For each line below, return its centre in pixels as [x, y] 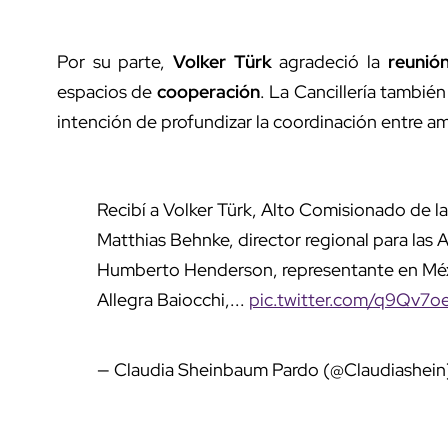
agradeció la [329, 61]
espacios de [107, 91]
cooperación [208, 91]
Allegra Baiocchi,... [173, 299]
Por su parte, [115, 61]
